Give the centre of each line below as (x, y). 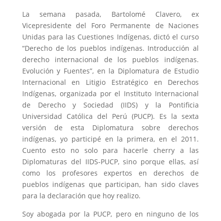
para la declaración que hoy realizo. (81, 196)
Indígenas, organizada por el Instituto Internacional (110, 94)
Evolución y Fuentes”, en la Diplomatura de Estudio (110, 71)
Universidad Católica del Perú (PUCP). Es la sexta (110, 116)
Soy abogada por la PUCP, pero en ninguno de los (110, 214)
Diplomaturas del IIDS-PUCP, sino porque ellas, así (110, 162)
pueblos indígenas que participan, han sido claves (110, 184)
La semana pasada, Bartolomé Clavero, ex (110, 14)
